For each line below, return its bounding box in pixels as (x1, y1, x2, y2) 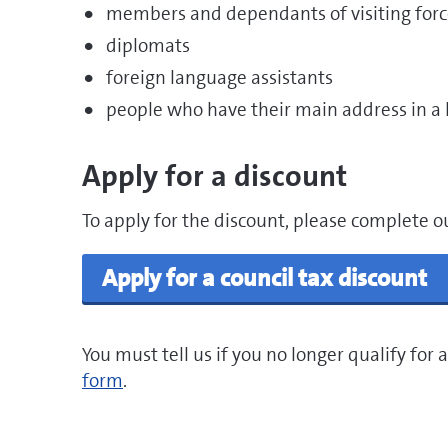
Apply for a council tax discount (102, 262, 427, 294)
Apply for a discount (82, 157, 347, 196)
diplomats (106, 33, 190, 58)
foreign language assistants (106, 65, 333, 90)
